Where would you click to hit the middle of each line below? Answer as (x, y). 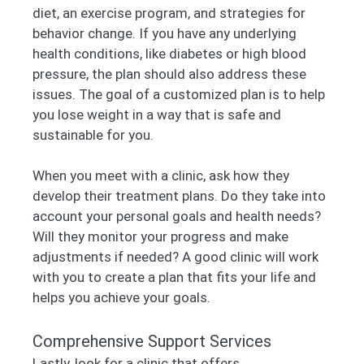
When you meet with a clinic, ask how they (161, 176)
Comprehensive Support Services (152, 341)
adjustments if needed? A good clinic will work (175, 257)
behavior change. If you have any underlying (165, 33)
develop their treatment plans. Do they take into (179, 196)
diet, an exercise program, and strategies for (169, 13)
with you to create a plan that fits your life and (174, 277)
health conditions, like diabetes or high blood (169, 53)
